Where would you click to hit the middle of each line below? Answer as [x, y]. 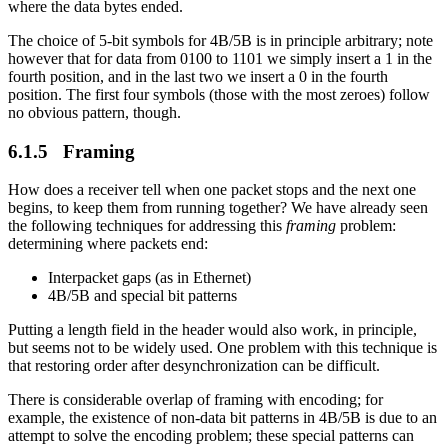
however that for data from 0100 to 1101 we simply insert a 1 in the [220, 58]
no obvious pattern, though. [94, 112]
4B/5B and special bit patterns [142, 296]
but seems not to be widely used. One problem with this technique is [222, 348]
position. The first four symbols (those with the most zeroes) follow [219, 94]
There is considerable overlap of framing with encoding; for [195, 400]
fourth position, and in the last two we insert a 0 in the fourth [198, 76]
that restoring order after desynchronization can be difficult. [194, 366]
